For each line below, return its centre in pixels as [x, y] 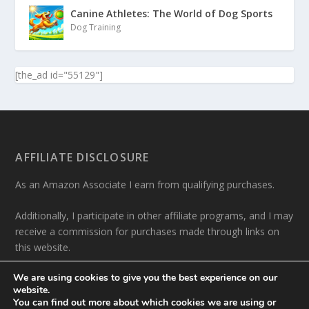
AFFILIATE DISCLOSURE [82, 157]
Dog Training [96, 27]
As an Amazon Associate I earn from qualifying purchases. [145, 184]
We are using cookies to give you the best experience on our [145, 278]
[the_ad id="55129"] [59, 74]
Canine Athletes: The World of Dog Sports [172, 13]
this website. [43, 248]
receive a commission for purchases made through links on [148, 232]
